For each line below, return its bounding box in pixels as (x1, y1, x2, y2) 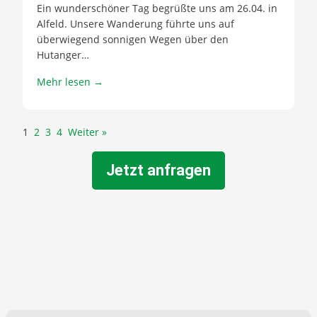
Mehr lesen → (37, 74, 103, 88)
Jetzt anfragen (106, 161, 211, 179)
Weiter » (68, 125, 107, 139)
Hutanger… (37, 47, 89, 62)
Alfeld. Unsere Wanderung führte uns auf (37, 16, 234, 30)
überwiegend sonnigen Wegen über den (37, 32, 229, 46)
